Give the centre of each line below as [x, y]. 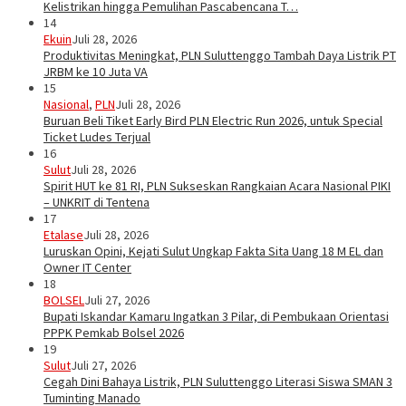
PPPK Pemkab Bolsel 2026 [114, 333]
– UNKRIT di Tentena [97, 203]
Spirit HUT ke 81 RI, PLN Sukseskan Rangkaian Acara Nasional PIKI [217, 186]
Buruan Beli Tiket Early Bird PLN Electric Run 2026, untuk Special [213, 121]
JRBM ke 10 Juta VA [96, 72]
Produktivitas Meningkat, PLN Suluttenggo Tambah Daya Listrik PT [220, 56]
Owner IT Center [87, 268]
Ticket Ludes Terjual [97, 137]
